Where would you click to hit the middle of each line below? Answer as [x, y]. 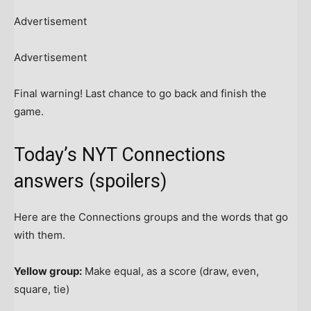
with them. [40, 235]
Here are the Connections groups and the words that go [151, 217]
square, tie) [42, 289]
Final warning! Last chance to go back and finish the [140, 94]
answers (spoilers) [90, 182]
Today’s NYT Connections [120, 155]
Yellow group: [48, 271]
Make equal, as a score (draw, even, [170, 271]
